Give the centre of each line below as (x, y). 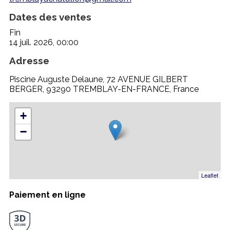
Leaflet (210, 175)
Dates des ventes (50, 17)
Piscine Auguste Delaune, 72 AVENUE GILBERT (99, 79)
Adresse (29, 60)
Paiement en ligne (47, 195)
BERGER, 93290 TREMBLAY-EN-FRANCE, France (104, 89)
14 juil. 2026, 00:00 (44, 42)
